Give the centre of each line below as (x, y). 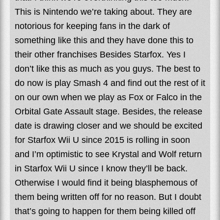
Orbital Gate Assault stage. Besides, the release (109, 111)
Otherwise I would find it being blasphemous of (106, 182)
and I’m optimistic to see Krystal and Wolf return (108, 154)
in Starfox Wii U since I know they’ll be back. (101, 168)
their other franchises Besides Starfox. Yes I (100, 54)
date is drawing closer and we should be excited (109, 125)
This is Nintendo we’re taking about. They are (103, 12)
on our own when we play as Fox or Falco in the (108, 97)
